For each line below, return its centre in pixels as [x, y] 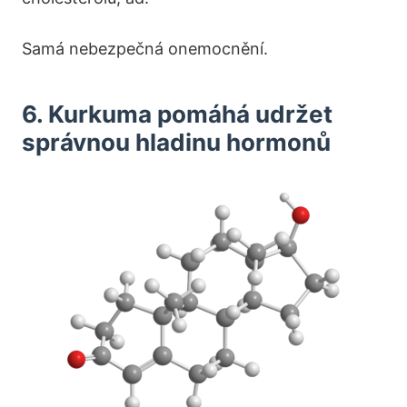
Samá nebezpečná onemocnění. [145, 49]
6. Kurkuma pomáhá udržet [177, 114]
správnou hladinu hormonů [176, 143]
